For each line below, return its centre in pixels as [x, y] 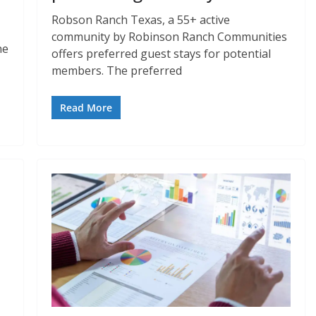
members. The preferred [117, 71]
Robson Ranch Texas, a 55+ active [141, 20]
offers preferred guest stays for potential [162, 54]
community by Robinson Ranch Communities [170, 37]
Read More [86, 108]
